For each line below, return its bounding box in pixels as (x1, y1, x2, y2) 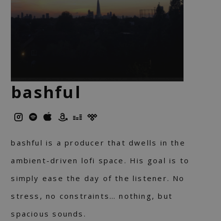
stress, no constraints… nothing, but (11, 191, 173, 201)
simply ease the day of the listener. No (11, 173, 185, 184)
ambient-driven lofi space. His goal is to (11, 155, 190, 166)
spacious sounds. (11, 209, 86, 219)
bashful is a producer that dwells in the (11, 138, 185, 148)
